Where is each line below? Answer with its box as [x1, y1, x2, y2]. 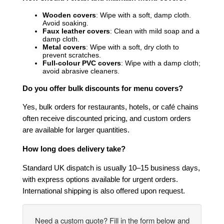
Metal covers [42, 42, 86, 51]
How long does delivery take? [22, 144, 125, 153]
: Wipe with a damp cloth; [121, 58, 200, 67]
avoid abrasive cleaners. [42, 66, 119, 75]
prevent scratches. [42, 50, 101, 59]
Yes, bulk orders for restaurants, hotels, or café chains [22, 102, 198, 111]
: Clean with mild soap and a [110, 26, 199, 35]
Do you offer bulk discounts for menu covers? [22, 83, 183, 92]
